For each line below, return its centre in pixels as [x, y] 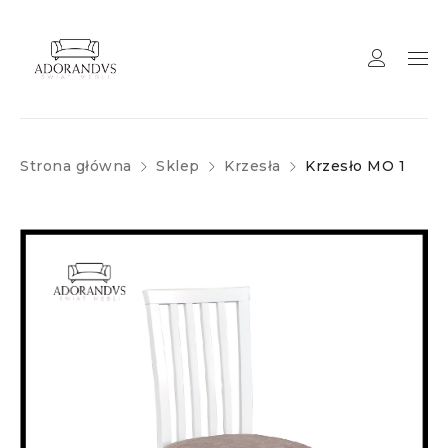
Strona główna [76, 166]
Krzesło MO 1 [355, 166]
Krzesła [252, 166]
